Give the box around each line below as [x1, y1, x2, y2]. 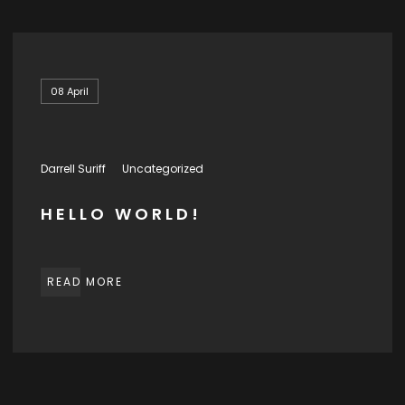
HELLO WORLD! [41, 202, 202, 225]
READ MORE [47, 273, 123, 289]
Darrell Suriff [41, 160, 106, 176]
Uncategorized [122, 160, 203, 176]
